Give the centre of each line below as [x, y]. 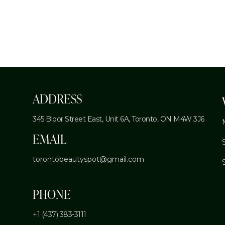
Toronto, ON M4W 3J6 [168, 119]
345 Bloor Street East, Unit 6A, [82, 119]
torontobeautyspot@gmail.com [88, 159]
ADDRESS [57, 99]
